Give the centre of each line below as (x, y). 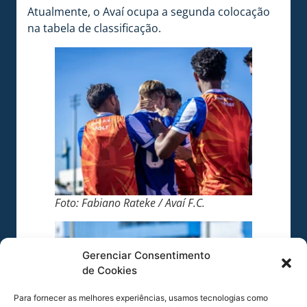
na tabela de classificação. (94, 28)
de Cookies (110, 270)
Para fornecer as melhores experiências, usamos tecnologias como (141, 298)
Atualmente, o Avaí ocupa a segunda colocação (149, 11)
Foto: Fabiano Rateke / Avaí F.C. (130, 202)
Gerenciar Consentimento (146, 255)
